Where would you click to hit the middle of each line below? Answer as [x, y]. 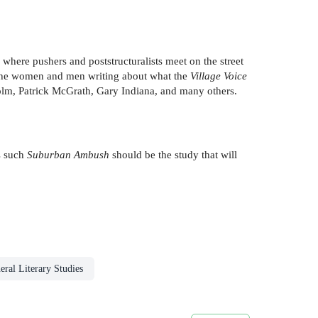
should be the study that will [173, 154]
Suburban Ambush [68, 154]
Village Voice [219, 76]
